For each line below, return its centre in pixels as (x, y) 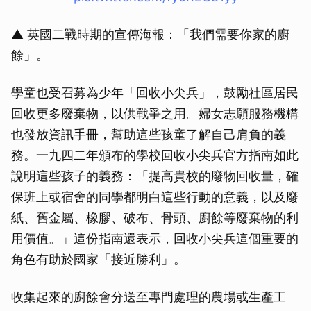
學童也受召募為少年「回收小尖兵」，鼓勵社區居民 (155, 93)
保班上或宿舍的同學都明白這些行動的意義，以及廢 (155, 197)
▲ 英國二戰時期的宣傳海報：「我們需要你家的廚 (150, 35)
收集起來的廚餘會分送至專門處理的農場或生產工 (149, 297)
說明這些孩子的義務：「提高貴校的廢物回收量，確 (155, 176)
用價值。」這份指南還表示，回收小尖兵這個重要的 (155, 239)
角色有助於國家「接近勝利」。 (99, 260)
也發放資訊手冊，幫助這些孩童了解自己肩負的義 (149, 135)
